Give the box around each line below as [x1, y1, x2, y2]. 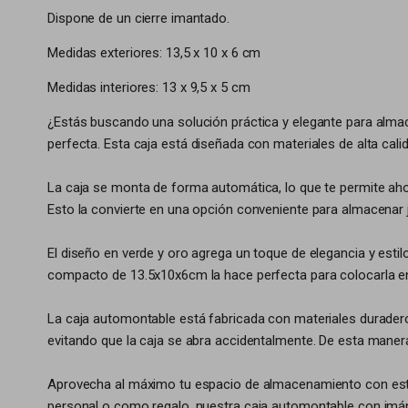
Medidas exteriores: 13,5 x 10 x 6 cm [47, 45, 261, 61]
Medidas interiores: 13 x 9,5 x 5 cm [47, 79, 250, 96]
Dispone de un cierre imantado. [47, 10, 229, 26]
